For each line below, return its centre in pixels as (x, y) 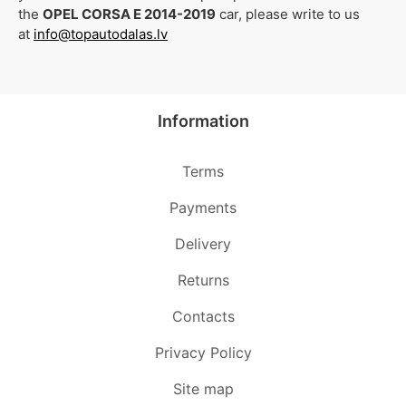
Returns (203, 280)
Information (203, 121)
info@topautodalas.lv (101, 34)
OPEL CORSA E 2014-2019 (129, 14)
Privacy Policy (203, 353)
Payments (203, 208)
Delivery (203, 244)
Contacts (203, 317)
